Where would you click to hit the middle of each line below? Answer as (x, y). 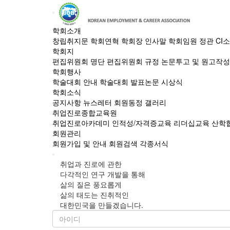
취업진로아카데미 (81, 123)
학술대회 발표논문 (129, 82)
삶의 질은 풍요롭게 (91, 184)
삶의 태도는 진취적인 (94, 195)
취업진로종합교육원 (85, 112)
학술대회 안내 (75, 82)
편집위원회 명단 (79, 61)
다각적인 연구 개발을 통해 (103, 174)
